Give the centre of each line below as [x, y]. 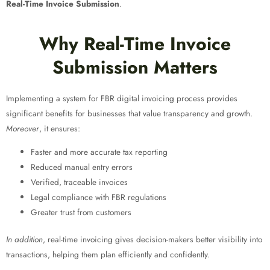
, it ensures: [60, 128]
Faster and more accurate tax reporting [99, 152]
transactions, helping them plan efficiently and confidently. [108, 255]
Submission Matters [135, 67]
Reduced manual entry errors [82, 167]
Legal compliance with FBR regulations [99, 197]
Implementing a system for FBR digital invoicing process [105, 98]
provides [221, 98]
